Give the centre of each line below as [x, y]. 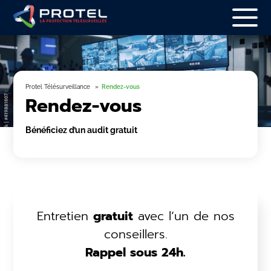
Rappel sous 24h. [135, 252]
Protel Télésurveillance [58, 87]
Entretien [65, 216]
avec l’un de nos [184, 216]
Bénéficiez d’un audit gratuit [82, 130]
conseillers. [135, 234]
